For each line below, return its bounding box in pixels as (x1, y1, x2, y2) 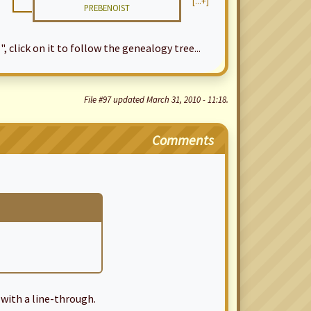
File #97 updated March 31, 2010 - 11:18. (84, 94, 228, 105)
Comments (152, 131, 214, 149)
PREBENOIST (84, 2, 130, 13)
